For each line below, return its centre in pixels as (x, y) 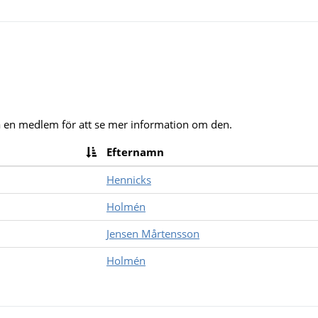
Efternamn (135, 152)
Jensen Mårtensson (153, 234)
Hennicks (129, 180)
